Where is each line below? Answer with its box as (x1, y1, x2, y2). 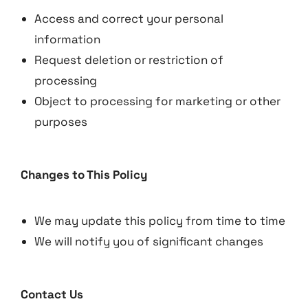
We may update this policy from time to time (34, 213, 285, 228)
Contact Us (21, 287, 83, 302)
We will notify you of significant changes (34, 234, 263, 249)
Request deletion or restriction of (34, 52, 223, 67)
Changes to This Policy (21, 167, 147, 182)
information (34, 32, 100, 47)
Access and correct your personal (34, 11, 223, 26)
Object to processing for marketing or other (34, 93, 280, 109)
